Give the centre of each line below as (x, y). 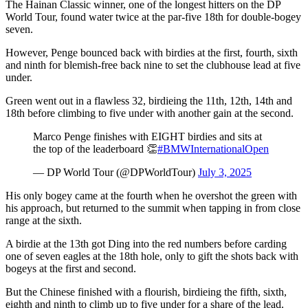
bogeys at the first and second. (71, 268)
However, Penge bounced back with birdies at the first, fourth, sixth (152, 52)
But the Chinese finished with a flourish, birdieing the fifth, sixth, (146, 291)
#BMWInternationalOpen (213, 148)
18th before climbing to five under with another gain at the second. (150, 113)
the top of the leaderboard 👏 (95, 148)
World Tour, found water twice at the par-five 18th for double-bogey (153, 16)
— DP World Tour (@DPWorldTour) (115, 172)
